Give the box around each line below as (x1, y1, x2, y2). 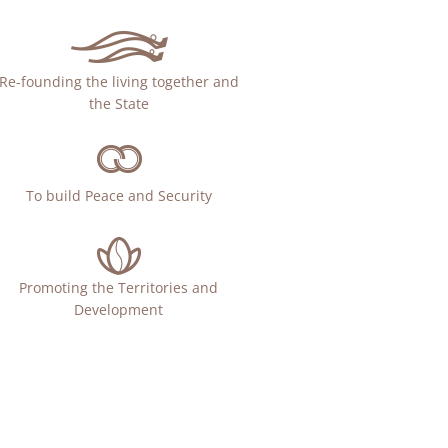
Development (74, 300, 163, 319)
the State (88, 94, 149, 113)
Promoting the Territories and (19, 278, 218, 297)
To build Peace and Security (25, 186, 212, 205)
